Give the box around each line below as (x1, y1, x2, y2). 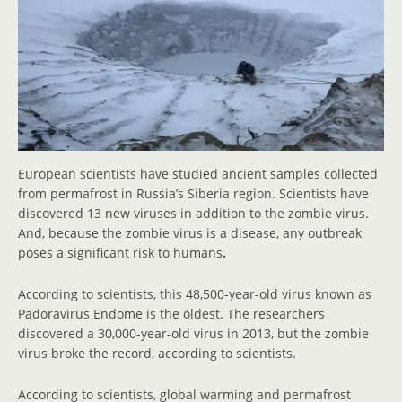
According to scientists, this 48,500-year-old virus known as (18, 284, 371, 302)
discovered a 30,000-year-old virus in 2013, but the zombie (18, 324, 369, 342)
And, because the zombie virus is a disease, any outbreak (18, 224, 362, 242)
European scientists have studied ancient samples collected (18, 165, 378, 183)
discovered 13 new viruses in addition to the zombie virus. (18, 205, 369, 223)
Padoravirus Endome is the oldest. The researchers (18, 304, 325, 322)
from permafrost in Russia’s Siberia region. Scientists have (18, 185, 369, 203)
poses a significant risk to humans (18, 244, 223, 262)
